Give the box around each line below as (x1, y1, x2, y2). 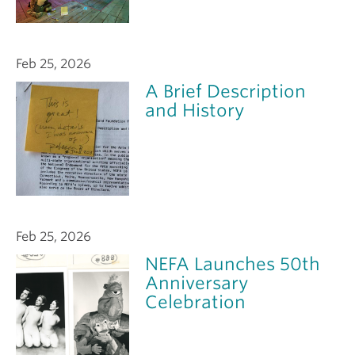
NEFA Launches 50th (145, 253, 321, 274)
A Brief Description (145, 81, 307, 102)
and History (145, 100, 245, 121)
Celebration (145, 291, 246, 312)
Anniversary (145, 272, 249, 293)
